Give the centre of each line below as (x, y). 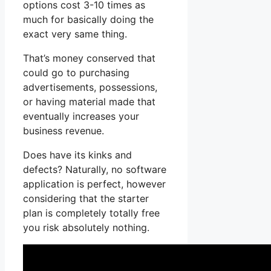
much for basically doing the (88, 20)
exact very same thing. (75, 34)
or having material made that (89, 102)
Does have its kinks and (77, 155)
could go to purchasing (76, 73)
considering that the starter (86, 199)
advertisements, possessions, (90, 87)
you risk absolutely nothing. (86, 228)
